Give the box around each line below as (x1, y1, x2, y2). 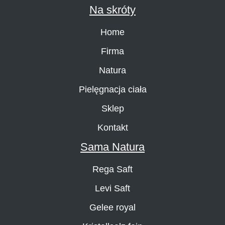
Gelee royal (89, 202, 136, 212)
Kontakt (97, 122, 128, 133)
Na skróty (89, 3, 136, 16)
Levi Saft (95, 183, 130, 193)
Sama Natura (80, 140, 145, 153)
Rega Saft (92, 164, 133, 174)
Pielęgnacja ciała (78, 84, 147, 94)
